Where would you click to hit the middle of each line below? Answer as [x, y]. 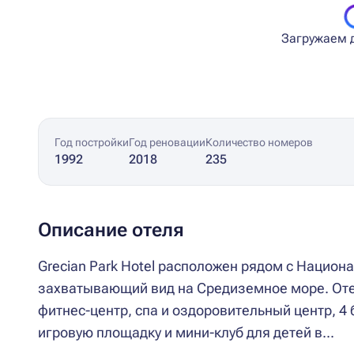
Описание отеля [111, 230]
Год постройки [92, 142]
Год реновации [167, 142]
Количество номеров [259, 142]
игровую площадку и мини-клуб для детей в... [186, 332]
